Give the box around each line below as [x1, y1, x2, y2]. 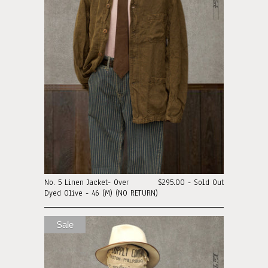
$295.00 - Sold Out [158, 177, 224, 188]
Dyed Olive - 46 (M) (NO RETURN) [44, 188, 158, 199]
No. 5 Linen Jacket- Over [44, 177, 129, 188]
